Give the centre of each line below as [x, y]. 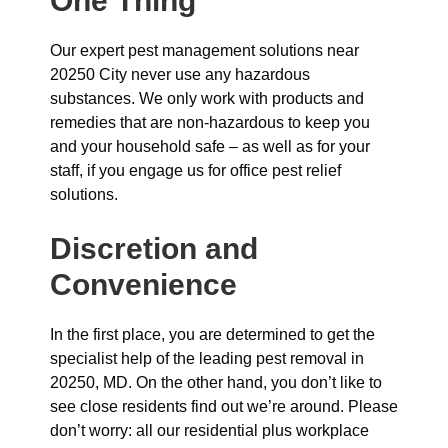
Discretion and [154, 248]
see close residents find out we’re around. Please [224, 406]
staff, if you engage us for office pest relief [195, 170]
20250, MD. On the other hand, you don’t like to [216, 382]
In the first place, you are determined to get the [212, 334]
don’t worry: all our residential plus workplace [209, 430]
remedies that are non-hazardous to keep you [210, 122]
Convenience [143, 284]
